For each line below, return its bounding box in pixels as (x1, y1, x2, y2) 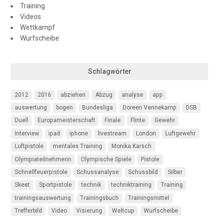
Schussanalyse (76, 169, 119, 176)
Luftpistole (14, 143, 44, 150)
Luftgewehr (165, 130, 196, 137)
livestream (97, 130, 127, 137)
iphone (69, 130, 88, 137)
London (136, 130, 156, 137)
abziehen (61, 91, 86, 98)
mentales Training (52, 143, 102, 150)
